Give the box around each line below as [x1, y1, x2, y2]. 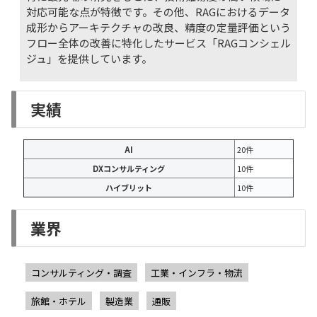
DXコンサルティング [93, 163, 166, 175]
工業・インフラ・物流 [150, 265, 243, 279]
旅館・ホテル [31, 294, 87, 308]
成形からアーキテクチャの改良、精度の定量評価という [25, 19, 291, 35]
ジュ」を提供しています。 [25, 50, 152, 66]
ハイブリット [105, 182, 153, 194]
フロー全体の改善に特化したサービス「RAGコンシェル [25, 35, 291, 50]
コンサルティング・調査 [31, 265, 132, 279]
